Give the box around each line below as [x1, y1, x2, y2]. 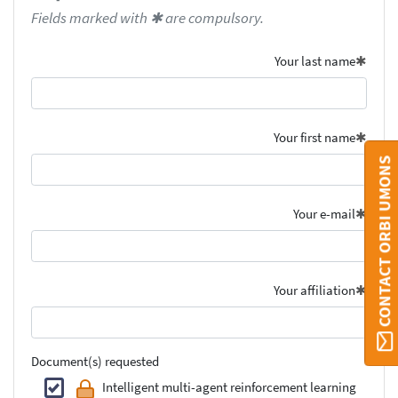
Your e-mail [293, 205, 356, 223]
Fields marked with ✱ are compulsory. [30, 8, 264, 28]
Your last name [275, 52, 356, 70]
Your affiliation [274, 282, 356, 299]
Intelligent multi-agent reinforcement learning [102, 378, 356, 396]
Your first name [274, 129, 356, 147]
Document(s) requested [30, 352, 159, 370]
